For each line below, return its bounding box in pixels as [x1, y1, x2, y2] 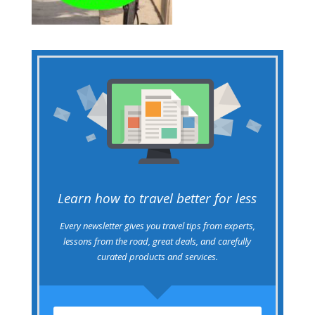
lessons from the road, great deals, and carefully [63, 234, 252, 247]
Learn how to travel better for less [58, 188, 257, 207]
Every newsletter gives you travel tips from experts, [59, 219, 255, 232]
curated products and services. [96, 250, 218, 263]
